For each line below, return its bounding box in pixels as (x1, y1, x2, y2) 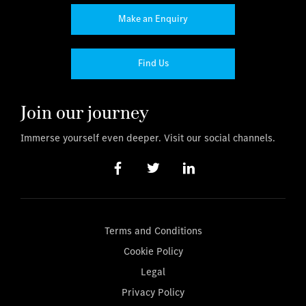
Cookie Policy (123, 244, 183, 258)
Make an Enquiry (118, 12, 188, 25)
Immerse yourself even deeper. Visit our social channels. (20, 130, 275, 144)
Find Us (137, 57, 169, 70)
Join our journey (20, 99, 149, 124)
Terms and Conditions (104, 223, 202, 237)
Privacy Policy (122, 285, 184, 298)
